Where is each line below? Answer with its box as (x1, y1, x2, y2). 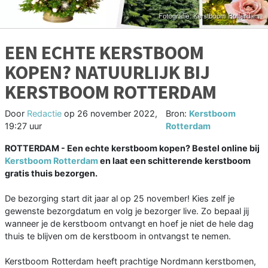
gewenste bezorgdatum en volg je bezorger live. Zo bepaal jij (5, 205, 249, 216)
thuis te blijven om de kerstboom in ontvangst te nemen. (5, 230, 231, 241)
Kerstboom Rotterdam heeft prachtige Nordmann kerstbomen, (5, 255, 256, 266)
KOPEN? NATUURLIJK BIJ (5, 60, 210, 84)
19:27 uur (5, 120, 42, 131)
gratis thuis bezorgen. (5, 167, 98, 178)
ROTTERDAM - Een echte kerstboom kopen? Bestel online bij (5, 142, 260, 153)
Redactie (27, 108, 62, 118)
